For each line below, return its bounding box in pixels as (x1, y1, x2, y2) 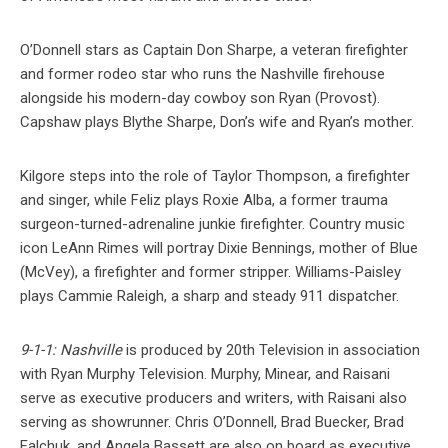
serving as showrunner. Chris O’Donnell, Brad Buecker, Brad (20, 413, 404, 432)
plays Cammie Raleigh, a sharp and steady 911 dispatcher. (20, 287, 399, 306)
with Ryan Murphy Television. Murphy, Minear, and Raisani (20, 365, 390, 384)
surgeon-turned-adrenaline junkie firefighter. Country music (20, 215, 405, 234)
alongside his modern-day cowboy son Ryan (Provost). (20, 89, 380, 108)
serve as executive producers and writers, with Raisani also (20, 389, 407, 408)
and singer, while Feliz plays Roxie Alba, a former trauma (20, 191, 388, 210)
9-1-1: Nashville (20, 341, 122, 360)
